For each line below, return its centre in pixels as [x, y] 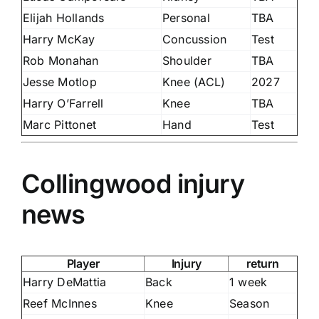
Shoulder [187, 60]
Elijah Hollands [64, 17]
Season [250, 303]
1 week [249, 282]
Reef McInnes [60, 303]
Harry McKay [59, 39]
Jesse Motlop [60, 82]
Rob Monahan [61, 60]
